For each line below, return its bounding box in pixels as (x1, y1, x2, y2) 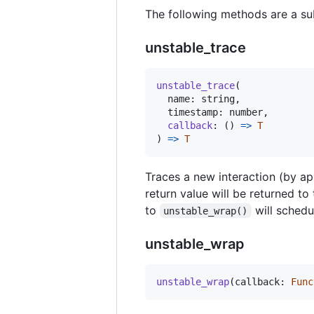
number (229, 106, 263, 118)
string (201, 93, 235, 104)
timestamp (168, 106, 218, 118)
